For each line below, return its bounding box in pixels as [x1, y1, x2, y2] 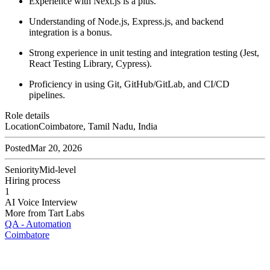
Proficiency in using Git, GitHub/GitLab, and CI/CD [29, 79, 230, 90]
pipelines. [29, 90, 65, 101]
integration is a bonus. [29, 27, 112, 38]
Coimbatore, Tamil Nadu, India [39, 121, 157, 132]
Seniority [5, 165, 39, 175]
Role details [5, 110, 49, 121]
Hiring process [5, 175, 60, 186]
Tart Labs [48, 208, 84, 219]
